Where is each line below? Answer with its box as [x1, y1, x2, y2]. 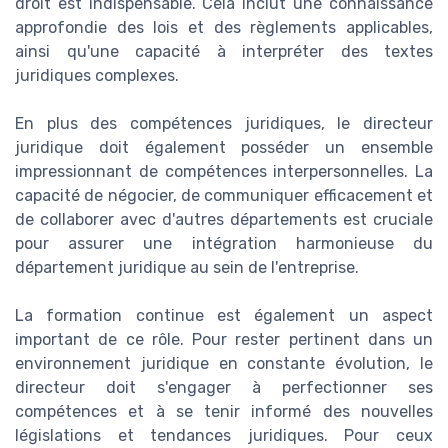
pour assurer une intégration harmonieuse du [15, 234, 433, 254]
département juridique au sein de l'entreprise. [15, 258, 359, 278]
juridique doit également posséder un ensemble [15, 138, 433, 158]
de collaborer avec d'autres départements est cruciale [15, 210, 433, 230]
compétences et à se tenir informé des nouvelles [15, 402, 433, 422]
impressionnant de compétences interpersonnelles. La [15, 162, 433, 182]
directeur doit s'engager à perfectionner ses [15, 378, 433, 398]
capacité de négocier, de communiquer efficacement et [15, 186, 433, 206]
